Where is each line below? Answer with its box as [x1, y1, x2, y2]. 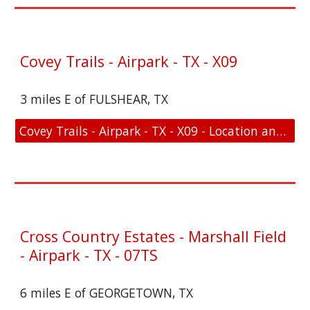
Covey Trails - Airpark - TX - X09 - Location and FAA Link [276, 122, 286, 139]
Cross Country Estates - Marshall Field [20, 226, 287, 246]
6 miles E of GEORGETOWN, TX [20, 284, 194, 301]
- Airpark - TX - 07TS [20, 245, 158, 265]
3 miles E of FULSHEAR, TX [20, 91, 169, 107]
